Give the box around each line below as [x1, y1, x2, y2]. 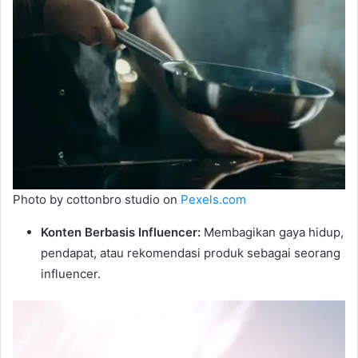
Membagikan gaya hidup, [201, 225, 344, 241]
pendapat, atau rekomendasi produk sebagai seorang [41, 245, 340, 261]
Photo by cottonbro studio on [13, 192, 181, 208]
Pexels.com [181, 192, 246, 208]
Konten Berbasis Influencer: [41, 225, 201, 241]
